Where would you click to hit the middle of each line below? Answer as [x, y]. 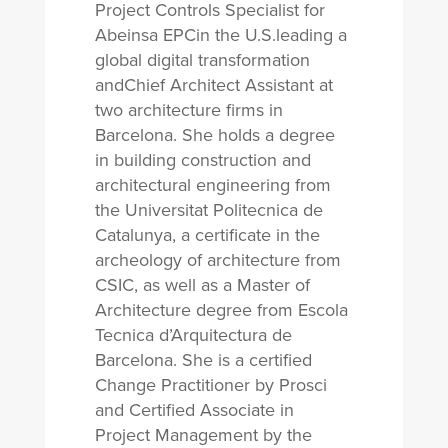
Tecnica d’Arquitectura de [193, 335]
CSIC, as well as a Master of [202, 285]
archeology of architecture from [217, 260]
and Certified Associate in [194, 410]
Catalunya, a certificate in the [207, 235]
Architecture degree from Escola [221, 310]
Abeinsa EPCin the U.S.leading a [220, 35]
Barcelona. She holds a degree [214, 135]
